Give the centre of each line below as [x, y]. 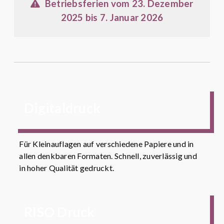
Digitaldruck [62, 108]
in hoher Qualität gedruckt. [67, 167]
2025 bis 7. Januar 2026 [112, 17]
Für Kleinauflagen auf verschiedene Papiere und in [106, 143]
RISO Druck [59, 212]
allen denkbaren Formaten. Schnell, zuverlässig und [108, 155]
